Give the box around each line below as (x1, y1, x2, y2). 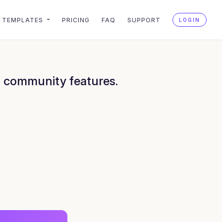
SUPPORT (127, 16, 161, 24)
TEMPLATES (1, 16, 45, 24)
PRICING (62, 16, 90, 24)
